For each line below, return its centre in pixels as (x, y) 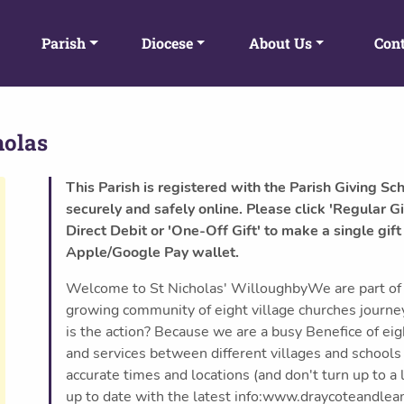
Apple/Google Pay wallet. (152, 252)
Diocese (167, 43)
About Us (280, 43)
